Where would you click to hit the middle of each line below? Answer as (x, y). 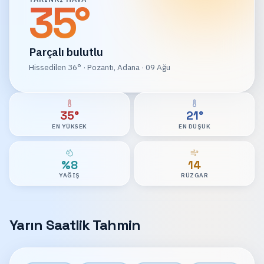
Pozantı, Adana (113, 67)
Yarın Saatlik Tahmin (75, 225)
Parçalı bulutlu (66, 52)
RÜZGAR (195, 176)
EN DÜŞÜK (195, 127)
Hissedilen (48, 67)
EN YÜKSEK (70, 127)
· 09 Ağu (155, 67)
